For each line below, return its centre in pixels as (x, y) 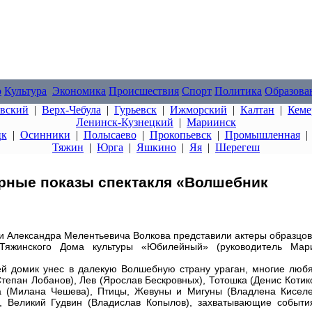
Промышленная (262, 135)
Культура (25, 91)
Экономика (79, 91)
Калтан (257, 110)
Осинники (45, 135)
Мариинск (211, 122)
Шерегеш (237, 147)
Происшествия (144, 91)
